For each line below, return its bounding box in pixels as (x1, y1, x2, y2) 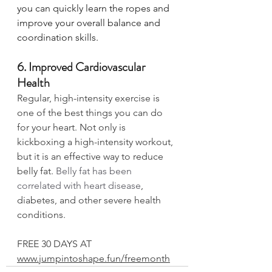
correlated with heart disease (17, 180, 141, 192)
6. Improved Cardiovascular (17, 58, 148, 76)
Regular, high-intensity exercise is (17, 92, 162, 104)
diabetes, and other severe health (17, 194, 163, 206)
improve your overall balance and (17, 17, 163, 29)
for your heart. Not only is (17, 121, 128, 134)
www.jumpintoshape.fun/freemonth (17, 253, 170, 265)
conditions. (17, 209, 68, 221)
